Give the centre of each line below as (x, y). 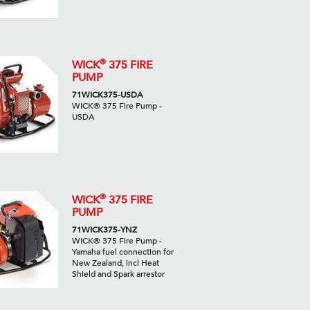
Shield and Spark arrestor (118, 274)
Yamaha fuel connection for (122, 252)
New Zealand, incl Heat (115, 263)
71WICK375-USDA (107, 95)
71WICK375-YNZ (104, 230)
